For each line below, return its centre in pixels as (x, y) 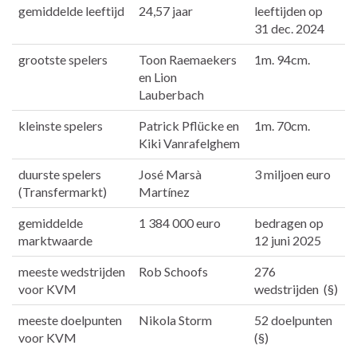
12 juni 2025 (288, 241)
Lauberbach (171, 95)
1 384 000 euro (180, 223)
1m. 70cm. (282, 126)
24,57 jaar (166, 11)
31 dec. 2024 (289, 29)
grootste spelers (63, 60)
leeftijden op (288, 11)
